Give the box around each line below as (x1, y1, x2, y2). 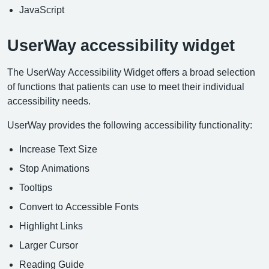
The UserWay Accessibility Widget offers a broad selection (7, 67, 255, 77)
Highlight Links (19, 220, 83, 231)
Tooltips (19, 182, 52, 192)
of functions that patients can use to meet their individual (7, 81, 244, 91)
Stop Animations (19, 163, 89, 173)
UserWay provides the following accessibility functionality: (7, 119, 252, 130)
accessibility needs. (7, 95, 91, 106)
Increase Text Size (19, 144, 97, 154)
